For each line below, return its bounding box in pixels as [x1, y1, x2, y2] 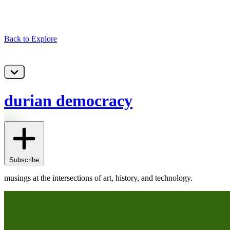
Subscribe [9, 156, 39, 164]
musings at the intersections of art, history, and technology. [4, 174, 193, 183]
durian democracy [4, 91, 132, 110]
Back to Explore [4, 34, 57, 43]
